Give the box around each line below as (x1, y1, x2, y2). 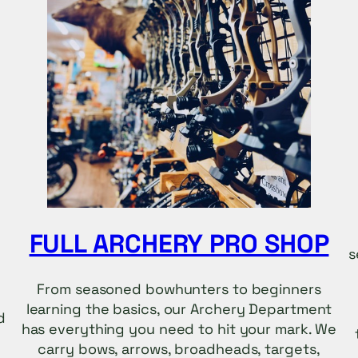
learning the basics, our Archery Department (26, 300, 332, 319)
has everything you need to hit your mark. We (21, 320, 337, 339)
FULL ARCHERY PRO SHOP (29, 227, 329, 260)
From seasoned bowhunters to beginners (37, 280, 321, 299)
